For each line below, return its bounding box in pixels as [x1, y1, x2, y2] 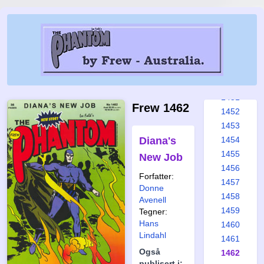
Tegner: [139, 207, 167, 216]
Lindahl [139, 230, 166, 240]
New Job [139, 151, 183, 163]
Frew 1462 [132, 101, 189, 114]
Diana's [139, 135, 176, 147]
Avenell [139, 195, 166, 204]
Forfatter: [139, 171, 174, 181]
